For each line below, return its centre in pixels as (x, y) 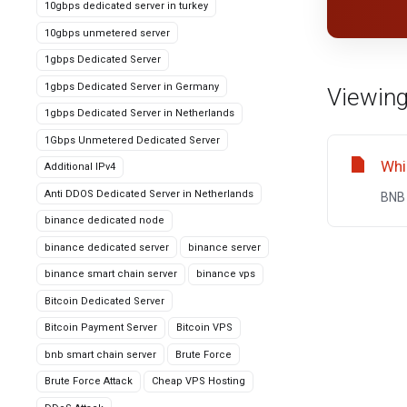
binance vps (226, 274)
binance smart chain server (111, 274)
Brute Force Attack (89, 381)
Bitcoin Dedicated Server (104, 301)
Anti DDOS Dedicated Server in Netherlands (149, 194)
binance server (224, 247)
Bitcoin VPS (204, 328)
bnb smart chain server (100, 354)
